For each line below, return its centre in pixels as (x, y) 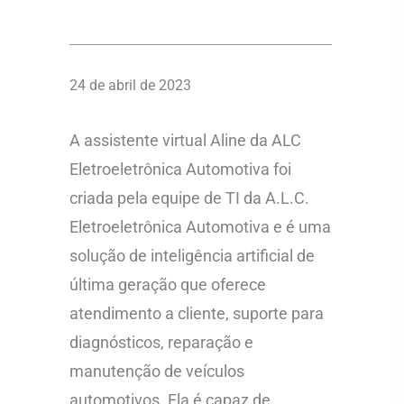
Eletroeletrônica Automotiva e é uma (201, 227)
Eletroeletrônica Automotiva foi (181, 169)
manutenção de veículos (157, 371)
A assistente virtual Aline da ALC (186, 140)
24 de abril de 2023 (131, 85)
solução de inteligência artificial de (193, 256)
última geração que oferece (168, 285)
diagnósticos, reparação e (162, 342)
